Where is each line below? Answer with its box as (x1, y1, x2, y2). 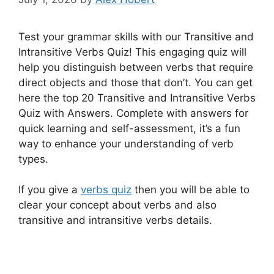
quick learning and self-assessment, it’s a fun (18, 122, 240, 135)
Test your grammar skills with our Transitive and (18, 30, 254, 43)
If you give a (18, 183, 81, 196)
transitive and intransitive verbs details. (18, 214, 212, 227)
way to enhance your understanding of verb (18, 137, 234, 150)
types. (18, 152, 48, 165)
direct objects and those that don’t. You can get (18, 76, 253, 89)
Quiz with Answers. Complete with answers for (18, 106, 248, 119)
